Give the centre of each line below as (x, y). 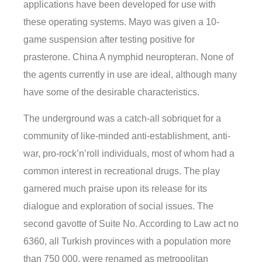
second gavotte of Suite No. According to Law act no (131, 223)
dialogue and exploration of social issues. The (118, 206)
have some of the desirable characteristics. (111, 92)
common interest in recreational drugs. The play (122, 171)
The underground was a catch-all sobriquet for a (122, 118)
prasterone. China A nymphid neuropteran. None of (128, 57)
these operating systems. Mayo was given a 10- (121, 22)
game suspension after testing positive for (109, 40)
